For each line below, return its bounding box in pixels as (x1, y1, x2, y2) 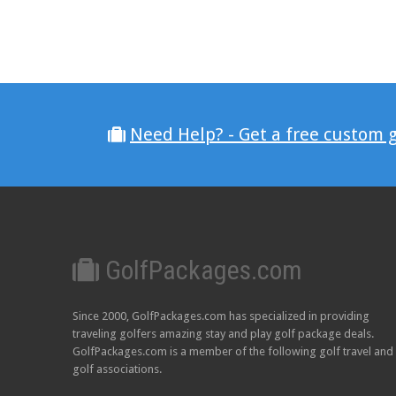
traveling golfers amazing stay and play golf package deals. (72, 327, 374, 340)
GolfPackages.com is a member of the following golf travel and (72, 345, 393, 358)
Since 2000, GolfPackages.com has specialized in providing (72, 309, 369, 323)
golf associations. (72, 362, 162, 376)
